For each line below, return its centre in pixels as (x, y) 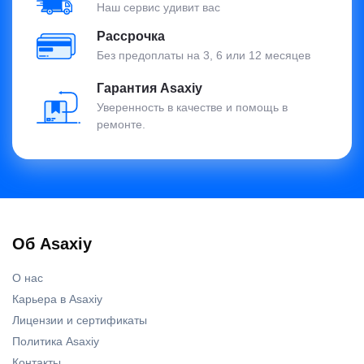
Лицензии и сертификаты (80, 321)
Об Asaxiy (52, 244)
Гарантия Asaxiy (149, 89)
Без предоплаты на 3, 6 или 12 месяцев (204, 56)
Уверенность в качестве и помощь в (192, 108)
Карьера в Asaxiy (57, 299)
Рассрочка (131, 37)
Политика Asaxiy (56, 342)
